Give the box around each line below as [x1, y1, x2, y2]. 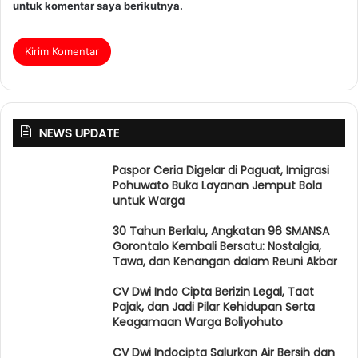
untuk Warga [113, 192, 185, 209]
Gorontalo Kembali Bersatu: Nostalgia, [113, 237, 321, 254]
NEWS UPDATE [39, 124, 119, 141]
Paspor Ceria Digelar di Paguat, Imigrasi [113, 161, 329, 178]
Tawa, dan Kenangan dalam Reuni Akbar [113, 253, 337, 269]
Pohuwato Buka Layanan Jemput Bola [113, 177, 322, 193]
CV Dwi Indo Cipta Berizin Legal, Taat [113, 283, 314, 300]
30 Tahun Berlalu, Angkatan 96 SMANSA [113, 222, 329, 239]
